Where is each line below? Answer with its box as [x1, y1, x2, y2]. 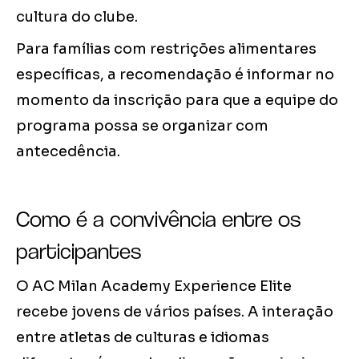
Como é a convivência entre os [16, 205, 301, 233]
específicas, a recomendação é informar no [16, 66, 334, 84]
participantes [16, 237, 141, 265]
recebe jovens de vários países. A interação [16, 303, 333, 321]
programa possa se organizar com [16, 117, 268, 135]
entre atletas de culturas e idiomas [16, 329, 269, 347]
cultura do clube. [16, 8, 138, 26]
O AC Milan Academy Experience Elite [16, 277, 292, 296]
